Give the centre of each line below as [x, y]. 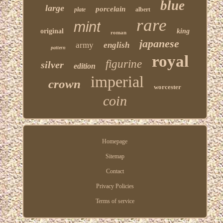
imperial [117, 81]
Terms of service [115, 201]
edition [85, 66]
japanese [159, 43]
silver [53, 64]
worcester [168, 87]
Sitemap [115, 156]
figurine [124, 64]
